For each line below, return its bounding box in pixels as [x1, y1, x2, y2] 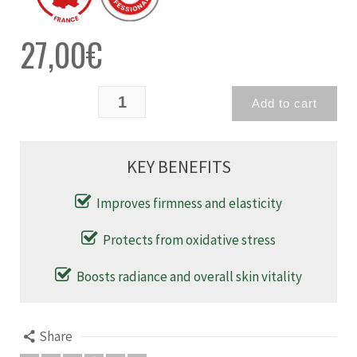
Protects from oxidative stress [103, 231, 276, 249]
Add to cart [252, 96, 317, 111]
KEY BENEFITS [126, 155, 231, 178]
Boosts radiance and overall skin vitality [76, 268, 302, 286]
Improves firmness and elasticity [96, 194, 282, 213]
